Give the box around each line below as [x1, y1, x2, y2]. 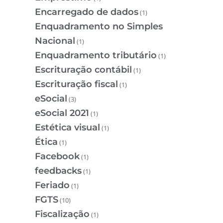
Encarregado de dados [35, 6, 138, 18]
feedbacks [35, 165, 82, 177]
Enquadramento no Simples [35, 21, 163, 32]
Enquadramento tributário [35, 50, 157, 61]
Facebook [35, 151, 80, 162]
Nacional [35, 35, 75, 47]
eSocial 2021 [35, 108, 89, 119]
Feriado [35, 180, 70, 191]
